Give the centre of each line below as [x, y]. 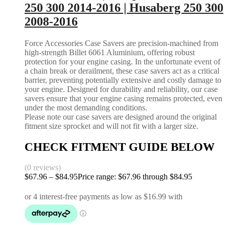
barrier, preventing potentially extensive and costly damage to [123, 80]
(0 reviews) [43, 168]
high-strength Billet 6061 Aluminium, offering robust [110, 52]
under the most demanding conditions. [86, 107]
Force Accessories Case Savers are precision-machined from [121, 43]
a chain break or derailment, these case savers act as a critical [122, 71]
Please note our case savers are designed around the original [121, 117]
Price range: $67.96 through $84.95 [135, 177]
